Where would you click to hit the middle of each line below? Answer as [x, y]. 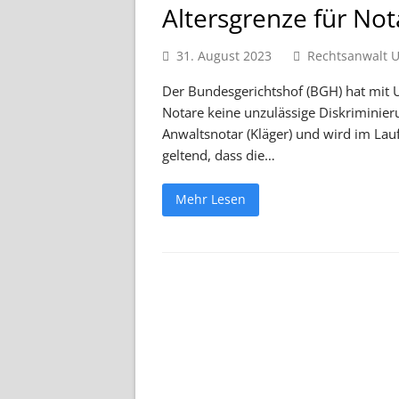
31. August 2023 [224, 56]
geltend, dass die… [219, 155]
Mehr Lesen [210, 199]
